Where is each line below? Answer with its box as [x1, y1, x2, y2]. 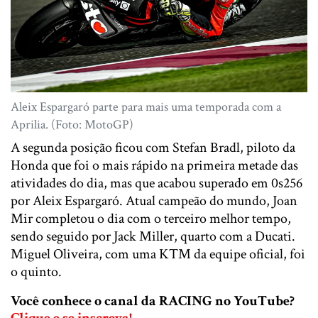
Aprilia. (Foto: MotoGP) [11, 116, 133, 133]
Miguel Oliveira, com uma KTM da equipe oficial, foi [11, 244, 305, 263]
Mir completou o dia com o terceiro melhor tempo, [11, 209, 291, 228]
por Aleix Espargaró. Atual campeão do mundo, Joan [11, 191, 297, 210]
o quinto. [11, 262, 62, 281]
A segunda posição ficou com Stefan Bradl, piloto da [11, 138, 295, 157]
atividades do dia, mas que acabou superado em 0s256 [11, 173, 302, 192]
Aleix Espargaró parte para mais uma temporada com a [11, 98, 281, 115]
